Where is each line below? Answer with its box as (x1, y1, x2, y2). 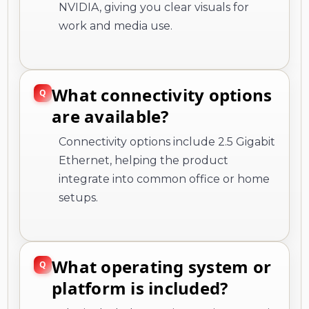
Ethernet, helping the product (59, 153, 228, 167)
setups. (59, 190, 98, 204)
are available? (52, 104, 169, 128)
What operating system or (52, 255, 271, 278)
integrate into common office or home (59, 172, 270, 186)
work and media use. (59, 19, 172, 32)
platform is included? (52, 276, 228, 299)
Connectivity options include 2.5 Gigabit (59, 134, 275, 148)
